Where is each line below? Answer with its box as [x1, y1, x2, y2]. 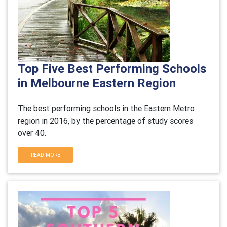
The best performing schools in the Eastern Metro [18, 103, 195, 113]
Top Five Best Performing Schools [18, 61, 206, 76]
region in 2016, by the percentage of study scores [18, 116, 193, 126]
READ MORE [30, 152, 60, 158]
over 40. [18, 128, 46, 138]
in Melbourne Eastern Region [18, 75, 176, 90]
